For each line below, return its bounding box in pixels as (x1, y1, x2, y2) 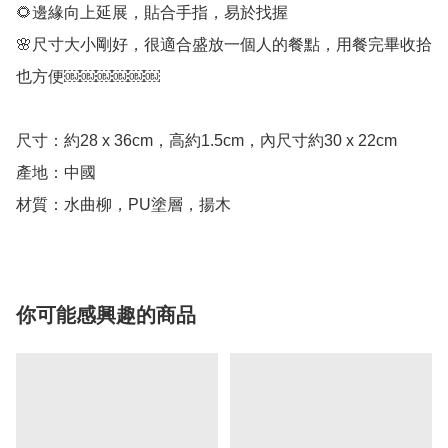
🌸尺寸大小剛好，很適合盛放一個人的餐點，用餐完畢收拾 (16, 35, 432, 53)
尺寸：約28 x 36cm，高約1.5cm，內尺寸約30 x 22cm (16, 131, 397, 149)
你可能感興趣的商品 (16, 303, 196, 326)
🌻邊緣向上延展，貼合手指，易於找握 (16, 3, 288, 21)
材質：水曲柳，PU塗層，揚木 (16, 195, 231, 213)
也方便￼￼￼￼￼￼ (16, 67, 160, 85)
